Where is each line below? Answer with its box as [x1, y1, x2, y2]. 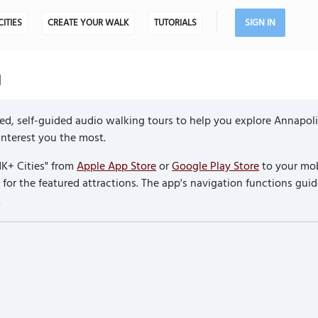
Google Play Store [172, 157, 260, 176]
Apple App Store [77, 157, 157, 176]
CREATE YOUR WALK [47, 16, 128, 31]
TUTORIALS [153, 16, 197, 31]
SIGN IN [244, 16, 275, 31]
